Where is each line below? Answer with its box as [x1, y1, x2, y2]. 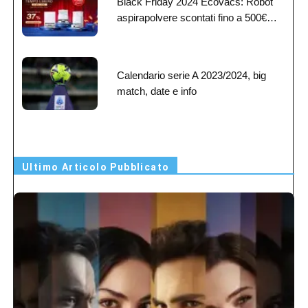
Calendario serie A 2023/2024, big [117, 69, 266, 81]
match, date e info [117, 85, 197, 97]
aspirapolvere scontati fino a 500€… [117, 11, 277, 23]
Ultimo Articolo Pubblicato [22, 161, 170, 173]
